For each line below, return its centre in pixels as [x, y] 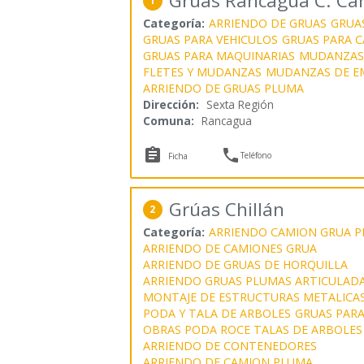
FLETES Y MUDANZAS [202, 71]
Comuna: [168, 120]
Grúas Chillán [226, 209]
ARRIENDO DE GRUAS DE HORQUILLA [245, 264]
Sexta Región [240, 104]
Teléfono [256, 155]
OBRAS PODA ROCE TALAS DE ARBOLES [252, 329]
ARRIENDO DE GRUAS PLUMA [223, 88]
